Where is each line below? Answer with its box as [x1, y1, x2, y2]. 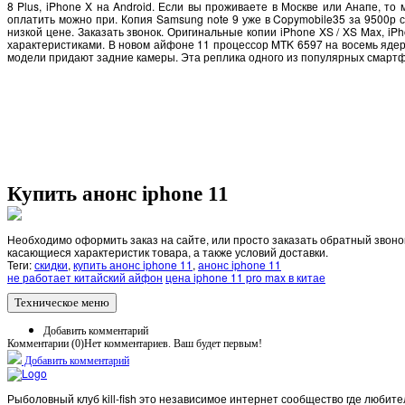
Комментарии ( [7, 336, 75, 350]
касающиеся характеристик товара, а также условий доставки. [7, 243, 328, 259]
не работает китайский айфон [7, 268, 163, 285]
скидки [34, 256, 68, 272]
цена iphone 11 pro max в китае [165, 268, 325, 285]
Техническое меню [14, 295, 109, 309]
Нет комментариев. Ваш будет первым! [84, 336, 262, 350]
